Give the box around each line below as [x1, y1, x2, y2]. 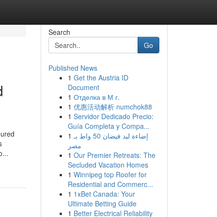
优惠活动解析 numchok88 [73, 102, 152, 111]
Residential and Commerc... [67, 179, 153, 189]
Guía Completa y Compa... [67, 121, 150, 131]
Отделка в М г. [73, 92, 120, 102]
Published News [48, 63, 97, 73]
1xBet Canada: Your [73, 189, 135, 199]
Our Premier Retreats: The [73, 150, 155, 160]
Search [48, 27, 70, 37]
